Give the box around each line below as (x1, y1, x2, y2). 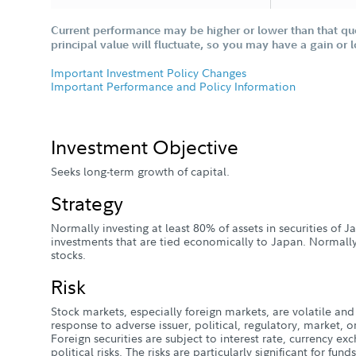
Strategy (51, 189, 123, 216)
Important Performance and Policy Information (51, 79, 296, 94)
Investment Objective (51, 133, 238, 160)
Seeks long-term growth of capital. (51, 164, 230, 179)
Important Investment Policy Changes (51, 65, 246, 80)
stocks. (51, 247, 86, 262)
